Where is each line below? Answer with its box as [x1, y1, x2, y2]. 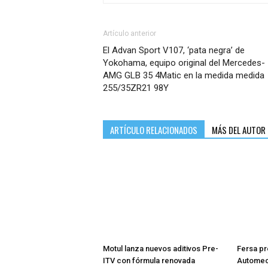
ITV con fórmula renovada [103, 255, 195, 265]
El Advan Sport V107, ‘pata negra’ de [103, 45, 245, 56]
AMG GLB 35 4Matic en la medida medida [103, 70, 264, 81]
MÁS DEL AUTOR [212, 123, 266, 137]
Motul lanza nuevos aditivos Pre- [103, 243, 218, 253]
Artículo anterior [103, 29, 156, 38]
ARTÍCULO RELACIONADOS [110, 123, 197, 137]
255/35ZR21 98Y [103, 83, 169, 94]
